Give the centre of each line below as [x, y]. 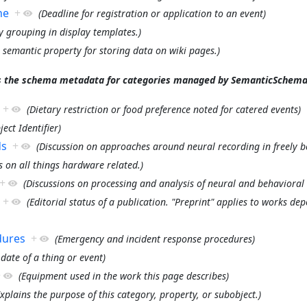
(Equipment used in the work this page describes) [123, 275]
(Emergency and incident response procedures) [155, 238]
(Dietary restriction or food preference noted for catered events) [163, 109]
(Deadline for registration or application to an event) [152, 13]
